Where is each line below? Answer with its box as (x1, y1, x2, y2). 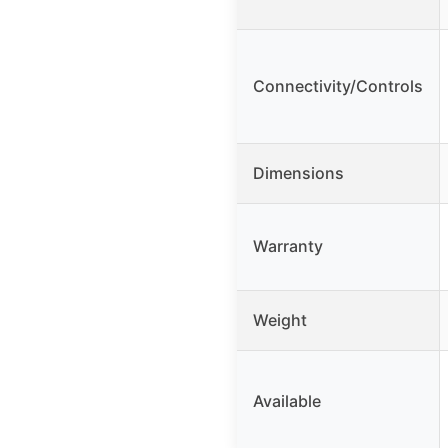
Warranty (253, 236, 323, 257)
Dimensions (253, 163, 344, 184)
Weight (253, 310, 307, 331)
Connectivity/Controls (253, 76, 423, 97)
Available (253, 391, 321, 412)
